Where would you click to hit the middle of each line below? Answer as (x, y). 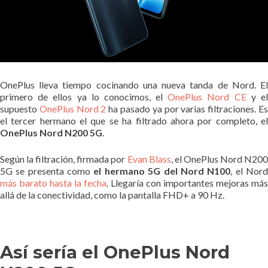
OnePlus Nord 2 (73, 108)
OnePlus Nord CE (207, 96)
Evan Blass (149, 159)
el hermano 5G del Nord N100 (162, 170)
